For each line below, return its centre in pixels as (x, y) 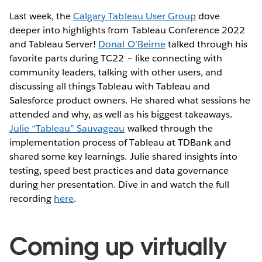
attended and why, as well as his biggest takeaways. (121, 114)
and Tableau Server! (54, 44)
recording (32, 198)
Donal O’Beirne (132, 44)
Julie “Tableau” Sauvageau (67, 128)
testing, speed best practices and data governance (119, 170)
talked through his (206, 44)
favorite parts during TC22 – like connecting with (116, 58)
